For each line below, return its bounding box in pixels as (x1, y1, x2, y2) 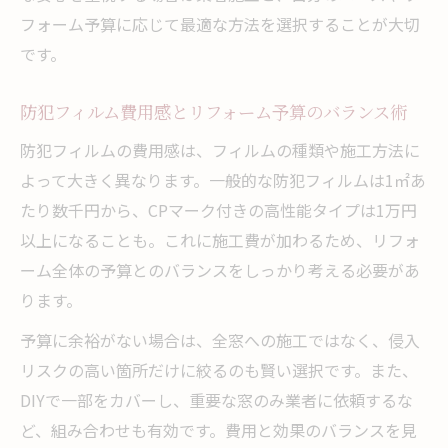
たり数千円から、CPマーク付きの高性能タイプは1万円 (20, 197, 417, 222)
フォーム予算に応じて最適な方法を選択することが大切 (20, 11, 420, 36)
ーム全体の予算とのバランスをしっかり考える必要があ (20, 257, 420, 282)
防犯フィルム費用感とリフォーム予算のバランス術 (20, 98, 407, 124)
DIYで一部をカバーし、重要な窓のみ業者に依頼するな (20, 387, 413, 412)
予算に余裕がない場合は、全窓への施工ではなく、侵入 (20, 327, 420, 352)
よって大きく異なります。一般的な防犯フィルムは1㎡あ (20, 167, 426, 192)
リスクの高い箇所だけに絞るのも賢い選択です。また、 (20, 357, 418, 382)
